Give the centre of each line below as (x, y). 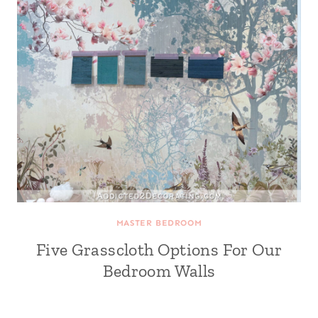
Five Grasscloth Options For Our (159, 250)
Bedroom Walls (159, 271)
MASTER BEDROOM (159, 223)
